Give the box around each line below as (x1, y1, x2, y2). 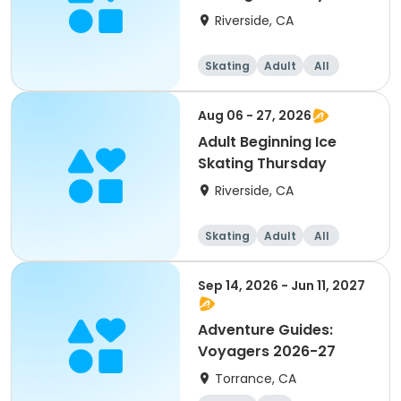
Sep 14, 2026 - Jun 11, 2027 (198, 277, 365, 294)
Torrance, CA (215, 370, 296, 388)
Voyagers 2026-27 (198, 341, 336, 362)
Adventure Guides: (198, 320, 333, 340)
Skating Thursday (198, 153, 327, 174)
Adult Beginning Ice (198, 132, 337, 152)
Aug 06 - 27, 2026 (198, 107, 311, 124)
